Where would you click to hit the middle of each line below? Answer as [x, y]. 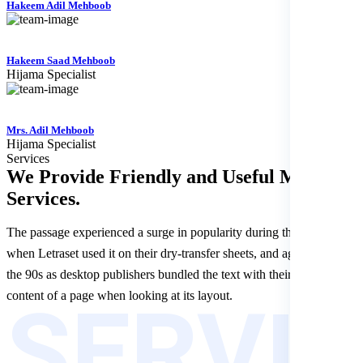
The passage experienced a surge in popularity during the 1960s [169, 233]
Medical [314, 177]
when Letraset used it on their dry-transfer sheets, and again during [176, 254]
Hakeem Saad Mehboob [61, 61]
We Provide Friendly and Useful [143, 177]
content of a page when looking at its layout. [120, 296]
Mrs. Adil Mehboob [50, 130]
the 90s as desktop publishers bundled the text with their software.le [179, 275]
